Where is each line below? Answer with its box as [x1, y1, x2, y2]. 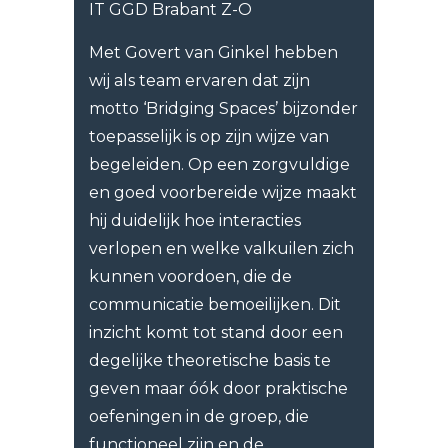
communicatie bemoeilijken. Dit [89, 295, 341, 315]
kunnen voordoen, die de [89, 267, 292, 287]
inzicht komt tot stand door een [89, 323, 343, 343]
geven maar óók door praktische [89, 379, 348, 399]
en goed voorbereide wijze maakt [89, 183, 357, 203]
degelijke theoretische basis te [89, 351, 331, 371]
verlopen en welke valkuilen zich [89, 239, 354, 259]
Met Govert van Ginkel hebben [89, 43, 338, 63]
